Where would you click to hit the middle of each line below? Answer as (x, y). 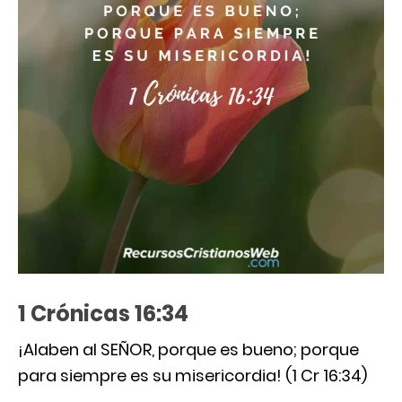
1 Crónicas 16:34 (103, 313)
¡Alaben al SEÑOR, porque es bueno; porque (188, 349)
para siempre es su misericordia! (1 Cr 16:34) (192, 375)
